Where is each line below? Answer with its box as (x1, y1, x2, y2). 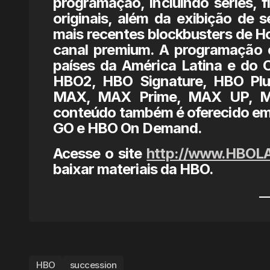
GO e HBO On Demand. (53, 119, 202, 137)
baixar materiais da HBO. (53, 160, 213, 178)
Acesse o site (53, 145, 147, 162)
